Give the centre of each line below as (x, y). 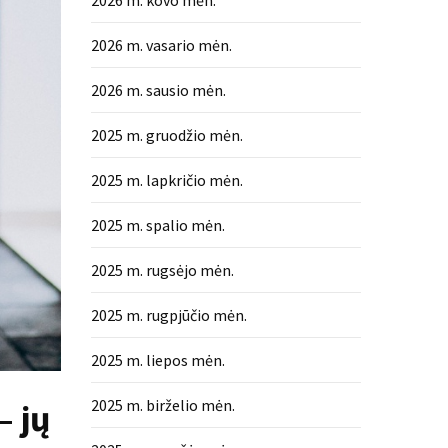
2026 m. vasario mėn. (161, 45)
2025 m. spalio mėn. (158, 225)
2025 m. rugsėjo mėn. (162, 270)
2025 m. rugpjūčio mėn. (169, 315)
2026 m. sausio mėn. (158, 90)
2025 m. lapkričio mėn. (167, 180)
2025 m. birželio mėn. (163, 405)
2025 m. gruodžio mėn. (167, 135)
